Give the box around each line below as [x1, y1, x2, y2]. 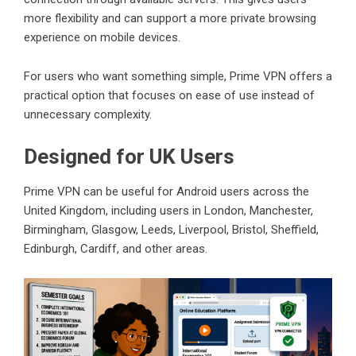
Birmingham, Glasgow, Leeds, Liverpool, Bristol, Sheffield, [24, 222, 319, 237]
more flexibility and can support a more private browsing [24, 10, 316, 25]
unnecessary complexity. [24, 106, 152, 122]
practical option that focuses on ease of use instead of [24, 87, 315, 103]
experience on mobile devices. [24, 29, 180, 44]
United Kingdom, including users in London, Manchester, [24, 203, 313, 218]
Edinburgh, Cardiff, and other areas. [24, 241, 207, 256]
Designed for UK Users [24, 144, 234, 168]
